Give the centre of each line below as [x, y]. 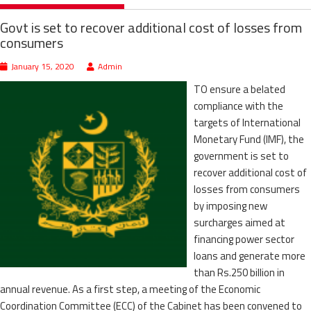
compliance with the [238, 106]
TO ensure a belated [239, 89]
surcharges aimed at [239, 222]
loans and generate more [249, 255]
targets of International [247, 122]
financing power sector [244, 239]
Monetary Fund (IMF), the [249, 139]
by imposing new [230, 205]
